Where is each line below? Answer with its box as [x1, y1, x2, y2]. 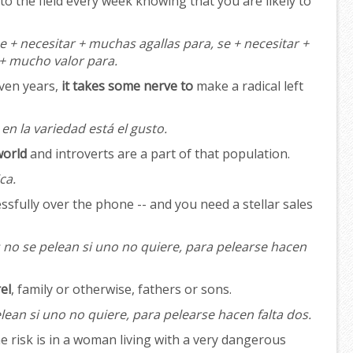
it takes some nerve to [61, 77, 193, 95]
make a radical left [193, 77, 303, 95]
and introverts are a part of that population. [27, 145, 290, 163]
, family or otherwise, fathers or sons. [11, 281, 232, 299]
